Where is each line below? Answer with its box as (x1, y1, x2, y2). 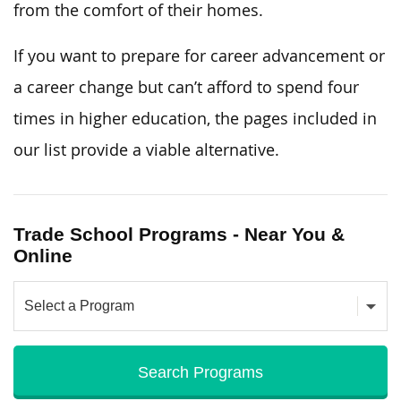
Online (13, 244, 73, 266)
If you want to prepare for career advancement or (13, 45, 385, 66)
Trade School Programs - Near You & (13, 223, 345, 244)
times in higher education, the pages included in (13, 107, 377, 129)
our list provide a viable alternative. (13, 139, 279, 160)
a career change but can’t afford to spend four (13, 76, 359, 98)
